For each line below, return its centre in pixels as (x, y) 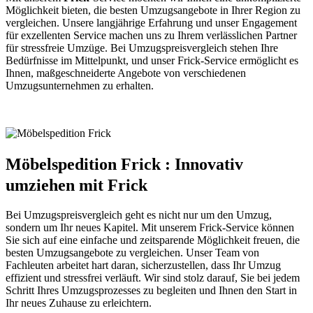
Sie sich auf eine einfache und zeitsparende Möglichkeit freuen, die (153, 240)
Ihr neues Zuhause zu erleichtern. (79, 303)
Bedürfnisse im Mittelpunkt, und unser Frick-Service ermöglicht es (152, 60)
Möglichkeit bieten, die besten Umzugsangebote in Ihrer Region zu (153, 10)
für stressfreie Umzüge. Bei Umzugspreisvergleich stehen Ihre (142, 48)
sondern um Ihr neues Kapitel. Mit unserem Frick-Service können (150, 228)
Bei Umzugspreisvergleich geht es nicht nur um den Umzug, (139, 215)
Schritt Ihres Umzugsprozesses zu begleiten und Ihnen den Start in (151, 291)
